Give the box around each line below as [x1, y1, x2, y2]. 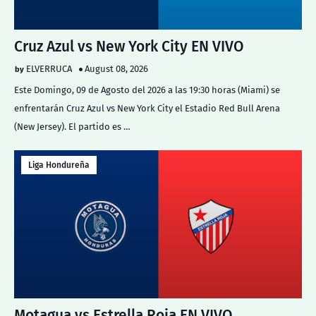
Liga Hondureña [28, 160, 90, 170]
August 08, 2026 [85, 63, 148, 74]
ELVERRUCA [26, 63, 72, 74]
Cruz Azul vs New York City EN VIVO [14, 37, 244, 56]
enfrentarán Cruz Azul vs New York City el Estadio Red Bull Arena [14, 103, 280, 114]
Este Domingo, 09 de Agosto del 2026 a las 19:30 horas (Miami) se [14, 85, 280, 95]
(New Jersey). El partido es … [14, 121, 130, 132]
